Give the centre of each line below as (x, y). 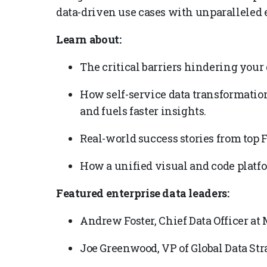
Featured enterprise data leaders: (143, 193)
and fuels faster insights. (143, 111)
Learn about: (89, 39)
